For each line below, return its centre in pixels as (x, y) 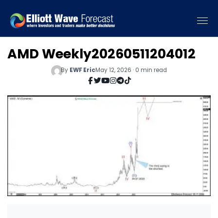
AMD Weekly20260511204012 (101, 54)
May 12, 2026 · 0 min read (131, 70)
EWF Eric (83, 70)
